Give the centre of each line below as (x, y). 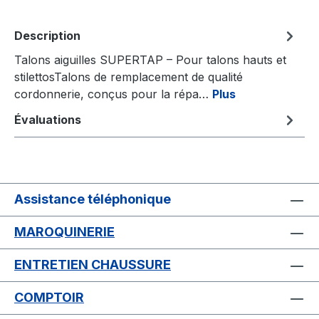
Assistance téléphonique (93, 199)
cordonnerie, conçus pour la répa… (113, 94)
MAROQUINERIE (64, 232)
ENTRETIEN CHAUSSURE (93, 265)
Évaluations (48, 120)
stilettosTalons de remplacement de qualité (129, 77)
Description (47, 36)
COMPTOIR (49, 298)
